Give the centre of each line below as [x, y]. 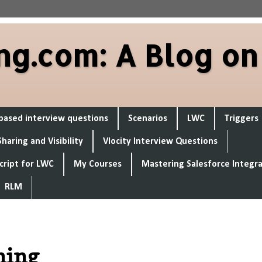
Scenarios [148, 118]
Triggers [242, 118]
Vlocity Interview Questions [160, 141]
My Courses [98, 164]
